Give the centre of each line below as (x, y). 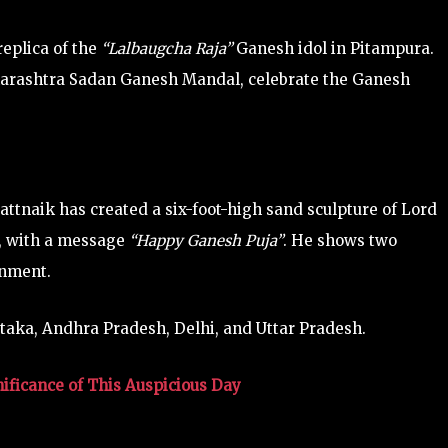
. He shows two (340, 240)
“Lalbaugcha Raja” (164, 48)
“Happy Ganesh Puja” (206, 240)
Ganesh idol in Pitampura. (333, 48)
